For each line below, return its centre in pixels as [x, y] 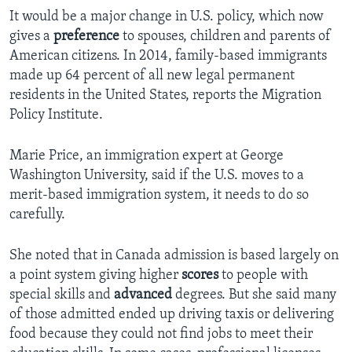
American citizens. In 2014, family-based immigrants [168, 57]
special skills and [62, 295]
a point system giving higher [95, 276]
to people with [263, 276]
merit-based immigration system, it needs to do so [159, 196]
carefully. [37, 215]
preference [86, 37]
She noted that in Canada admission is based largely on [174, 256]
